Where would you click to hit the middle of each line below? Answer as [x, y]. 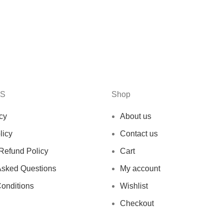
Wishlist [134, 186]
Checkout [137, 203]
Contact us [139, 133]
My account [140, 168]
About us [136, 116]
